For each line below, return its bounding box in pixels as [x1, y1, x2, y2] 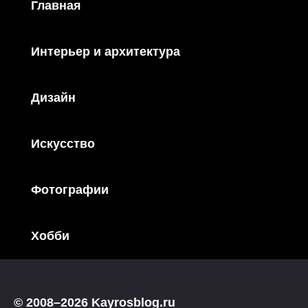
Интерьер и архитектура [31, 45, 180, 59]
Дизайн [31, 91, 76, 105]
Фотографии [31, 183, 109, 197]
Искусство [31, 137, 95, 151]
